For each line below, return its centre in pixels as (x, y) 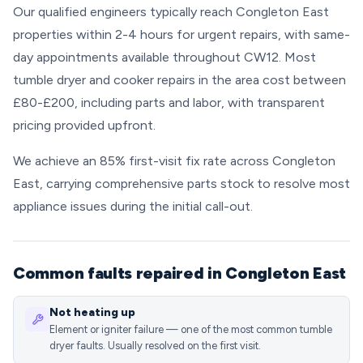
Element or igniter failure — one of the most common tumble (191, 329)
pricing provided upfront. (84, 125)
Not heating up (92, 312)
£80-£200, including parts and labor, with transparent (169, 102)
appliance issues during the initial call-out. (133, 206)
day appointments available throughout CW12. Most (164, 57)
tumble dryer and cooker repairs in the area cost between (179, 80)
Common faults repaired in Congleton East (179, 273)
